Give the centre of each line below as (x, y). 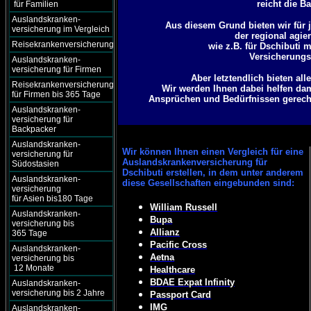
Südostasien (35, 164)
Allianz (165, 232)
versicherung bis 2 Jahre (58, 293)
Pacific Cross (179, 245)
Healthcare (173, 270)
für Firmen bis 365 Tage (56, 94)
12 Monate (33, 268)
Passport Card (181, 295)
